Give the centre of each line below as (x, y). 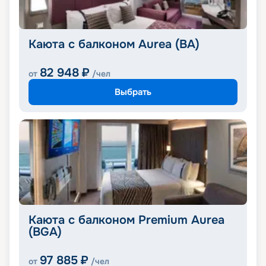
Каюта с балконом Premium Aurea (126, 220)
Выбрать (133, 92)
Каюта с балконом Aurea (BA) (114, 45)
